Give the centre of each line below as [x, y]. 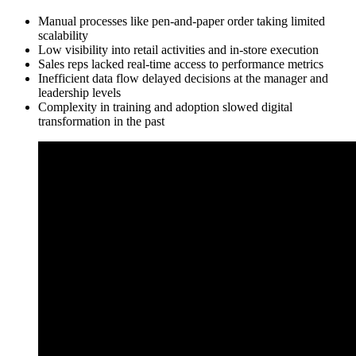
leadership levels [79, 92]
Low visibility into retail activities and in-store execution [178, 49]
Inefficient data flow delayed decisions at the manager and [183, 78]
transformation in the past [101, 121]
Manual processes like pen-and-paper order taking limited [182, 21]
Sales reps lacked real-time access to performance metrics [181, 64]
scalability [63, 35]
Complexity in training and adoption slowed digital [165, 106]
